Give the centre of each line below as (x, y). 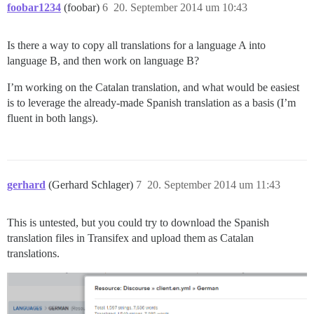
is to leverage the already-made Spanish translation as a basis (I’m (151, 102)
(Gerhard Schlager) (92, 184)
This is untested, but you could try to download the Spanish (138, 222)
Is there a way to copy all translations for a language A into (136, 45)
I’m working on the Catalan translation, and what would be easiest (153, 87)
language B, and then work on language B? (103, 60)
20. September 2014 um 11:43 (214, 184)
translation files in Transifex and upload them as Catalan (130, 238)
